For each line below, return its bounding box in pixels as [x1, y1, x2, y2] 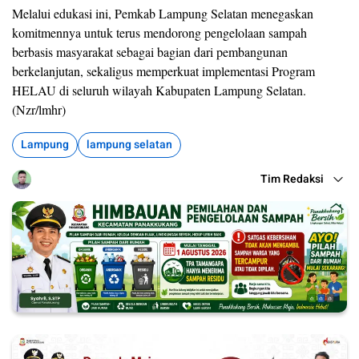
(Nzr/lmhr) [12, 100, 66, 118]
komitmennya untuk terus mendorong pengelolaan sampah [12, 23, 307, 41]
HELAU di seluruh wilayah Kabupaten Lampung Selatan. [12, 81, 306, 99]
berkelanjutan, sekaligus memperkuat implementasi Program [12, 62, 315, 79]
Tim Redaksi [260, 170, 324, 188]
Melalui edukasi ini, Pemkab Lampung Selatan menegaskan [12, 4, 313, 22]
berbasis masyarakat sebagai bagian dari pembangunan [12, 42, 288, 60]
